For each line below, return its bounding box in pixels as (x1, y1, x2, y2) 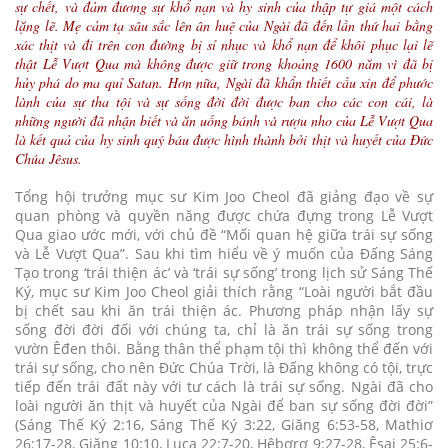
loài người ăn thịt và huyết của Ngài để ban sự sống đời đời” (15, 395, 433, 415)
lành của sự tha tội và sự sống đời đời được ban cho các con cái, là (15, 91, 433, 111)
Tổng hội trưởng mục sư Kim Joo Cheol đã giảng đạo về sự (15, 186, 433, 206)
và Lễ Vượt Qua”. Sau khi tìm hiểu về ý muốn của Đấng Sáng (15, 243, 433, 263)
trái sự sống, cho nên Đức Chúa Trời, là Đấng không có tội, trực (15, 357, 433, 377)
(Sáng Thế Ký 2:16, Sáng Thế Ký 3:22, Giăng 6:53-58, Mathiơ (15, 414, 433, 434)
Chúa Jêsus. (15, 148, 82, 168)
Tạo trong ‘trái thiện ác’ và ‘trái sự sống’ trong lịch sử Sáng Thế (15, 262, 433, 282)
